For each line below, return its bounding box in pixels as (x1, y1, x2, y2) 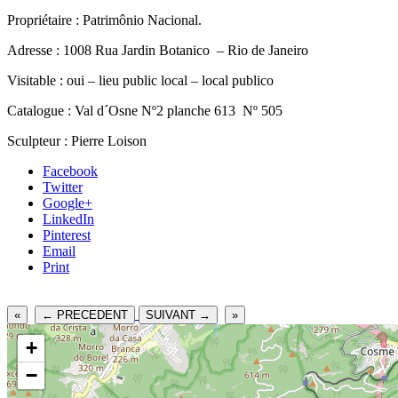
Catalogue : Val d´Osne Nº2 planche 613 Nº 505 (7, 102, 283, 118)
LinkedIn (43, 211, 94, 227)
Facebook (43, 163, 98, 179)
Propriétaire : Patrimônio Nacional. (7, 12, 202, 28)
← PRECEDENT (42, 307, 128, 322)
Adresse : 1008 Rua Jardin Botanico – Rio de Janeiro (7, 42, 308, 58)
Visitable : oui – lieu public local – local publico (7, 72, 274, 88)
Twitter (43, 179, 83, 195)
